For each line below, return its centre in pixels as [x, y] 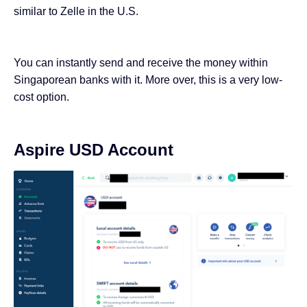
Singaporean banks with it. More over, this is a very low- [148, 79]
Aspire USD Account [94, 149]
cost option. [41, 97]
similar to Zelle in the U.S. [76, 11]
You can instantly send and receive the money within [141, 62]
